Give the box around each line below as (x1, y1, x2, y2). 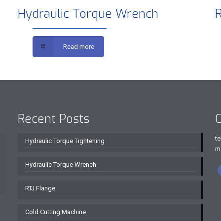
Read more (63, 43, 95, 50)
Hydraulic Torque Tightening (25, 137, 105, 145)
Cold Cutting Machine (25, 208, 86, 216)
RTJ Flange (25, 184, 55, 192)
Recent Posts (17, 111, 89, 127)
